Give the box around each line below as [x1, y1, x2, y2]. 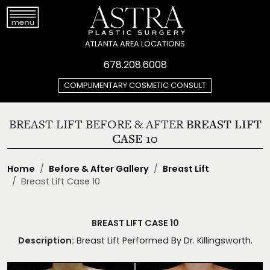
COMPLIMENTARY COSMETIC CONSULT [64, 81, 206, 90]
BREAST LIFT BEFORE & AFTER [8, 116, 186, 133]
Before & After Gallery [49, 165, 149, 174]
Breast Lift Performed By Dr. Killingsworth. [74, 237, 253, 246]
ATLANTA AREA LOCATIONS [85, 40, 185, 48]
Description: [17, 237, 74, 246]
